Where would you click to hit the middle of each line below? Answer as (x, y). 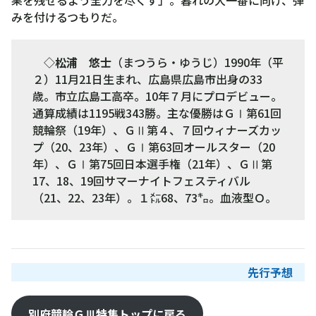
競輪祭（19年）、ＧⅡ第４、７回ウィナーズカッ (157, 129)
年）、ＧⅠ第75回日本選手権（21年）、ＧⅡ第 (152, 163)
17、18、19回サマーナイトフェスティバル (141, 180)
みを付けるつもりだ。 (67, 17)
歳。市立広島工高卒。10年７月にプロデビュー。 (157, 96)
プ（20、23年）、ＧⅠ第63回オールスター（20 (154, 146)
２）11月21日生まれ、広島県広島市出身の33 (147, 79)
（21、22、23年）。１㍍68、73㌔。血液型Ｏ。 (154, 197)
